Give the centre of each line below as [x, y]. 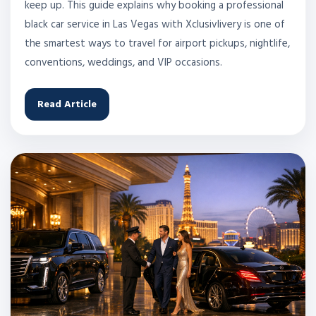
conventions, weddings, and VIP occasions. [123, 63]
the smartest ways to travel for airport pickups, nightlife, [157, 44]
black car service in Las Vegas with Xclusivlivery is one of [155, 25]
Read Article [67, 104]
